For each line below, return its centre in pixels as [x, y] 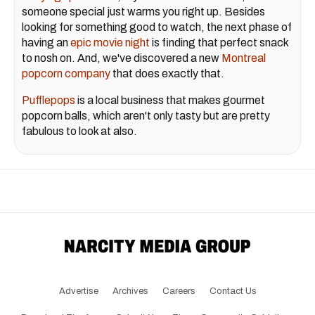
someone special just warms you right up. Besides [143, 12]
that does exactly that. [167, 74]
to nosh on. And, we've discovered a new [122, 58]
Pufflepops [49, 101]
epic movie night [110, 43]
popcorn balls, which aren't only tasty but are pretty [146, 116]
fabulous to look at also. [79, 131]
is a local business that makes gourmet [170, 101]
